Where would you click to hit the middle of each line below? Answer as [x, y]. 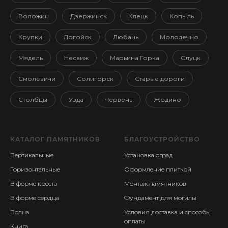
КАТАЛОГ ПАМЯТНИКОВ [55, 139]
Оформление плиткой [158, 169]
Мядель [31, 58]
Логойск [78, 37]
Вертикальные [32, 155]
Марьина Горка [135, 58]
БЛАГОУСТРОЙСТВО [162, 139]
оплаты [135, 221]
